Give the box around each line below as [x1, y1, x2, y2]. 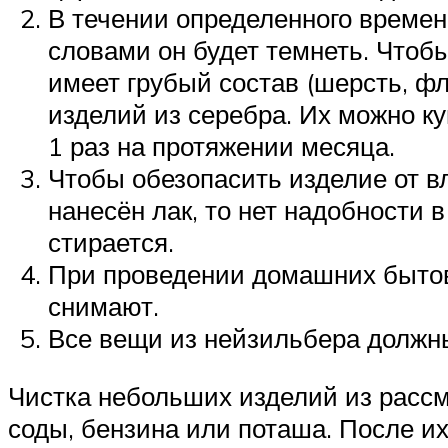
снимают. [48, 290, 159, 323]
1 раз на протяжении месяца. [48, 130, 395, 163]
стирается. [48, 226, 174, 259]
